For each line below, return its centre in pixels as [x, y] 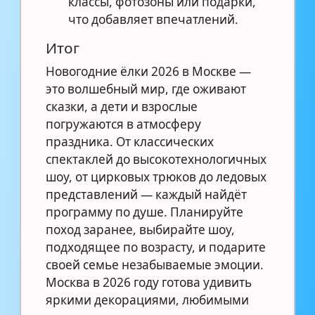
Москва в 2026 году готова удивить [149, 282]
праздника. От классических [130, 141]
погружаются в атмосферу [123, 124]
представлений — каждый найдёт [146, 194]
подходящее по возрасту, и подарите [156, 247]
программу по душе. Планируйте [144, 212]
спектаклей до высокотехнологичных [156, 159]
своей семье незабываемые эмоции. [155, 264]
